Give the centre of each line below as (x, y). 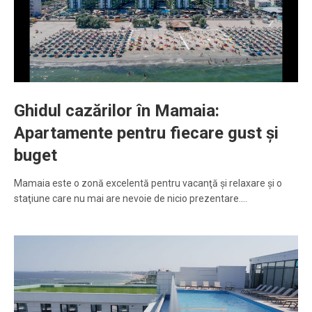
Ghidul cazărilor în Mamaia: (117, 111)
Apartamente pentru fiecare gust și (146, 133)
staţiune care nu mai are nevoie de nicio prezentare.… (131, 199)
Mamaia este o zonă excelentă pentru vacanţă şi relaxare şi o (148, 184)
